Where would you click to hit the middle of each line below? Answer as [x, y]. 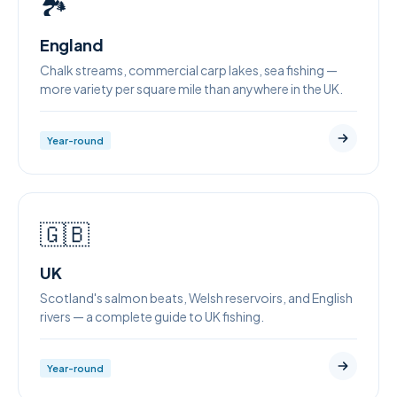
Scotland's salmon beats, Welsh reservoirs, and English [196, 297]
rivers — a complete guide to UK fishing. [152, 316]
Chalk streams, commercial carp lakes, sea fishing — [189, 70]
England [72, 44]
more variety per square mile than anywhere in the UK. [191, 88]
